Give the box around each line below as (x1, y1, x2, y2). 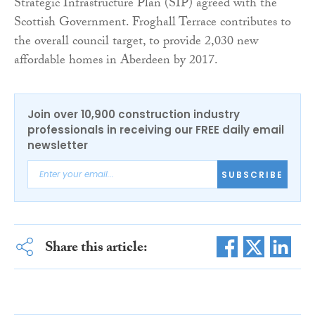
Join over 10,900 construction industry (27, 107, 240, 122)
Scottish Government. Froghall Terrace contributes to (14, 13, 291, 35)
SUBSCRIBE (221, 168, 283, 181)
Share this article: (44, 237, 148, 262)
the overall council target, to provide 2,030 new (14, 32, 258, 54)
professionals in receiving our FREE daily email (27, 122, 284, 138)
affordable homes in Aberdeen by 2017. (14, 51, 218, 73)
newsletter (27, 138, 88, 153)
